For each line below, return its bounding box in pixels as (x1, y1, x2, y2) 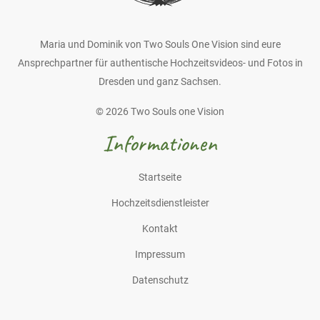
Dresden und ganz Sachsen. (99, 75, 221, 87)
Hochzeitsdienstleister (111, 196, 209, 209)
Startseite (139, 171, 181, 183)
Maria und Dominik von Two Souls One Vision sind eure (39, 38, 281, 50)
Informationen (103, 128, 217, 158)
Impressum (135, 248, 185, 260)
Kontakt (142, 222, 178, 234)
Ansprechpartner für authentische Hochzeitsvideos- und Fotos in (17, 56, 303, 69)
